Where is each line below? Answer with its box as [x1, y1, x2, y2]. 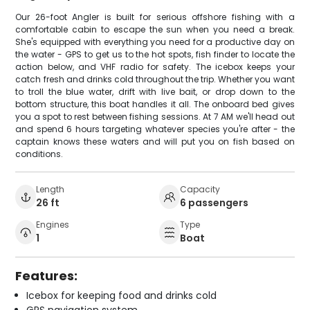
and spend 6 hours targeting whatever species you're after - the [15, 123, 295, 136]
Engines [36, 219, 70, 231]
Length [36, 183, 65, 196]
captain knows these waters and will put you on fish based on [15, 136, 295, 148]
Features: [15, 267, 78, 285]
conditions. [15, 148, 64, 161]
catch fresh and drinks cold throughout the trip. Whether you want [15, 73, 295, 86]
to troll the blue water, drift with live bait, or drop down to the [15, 86, 295, 98]
